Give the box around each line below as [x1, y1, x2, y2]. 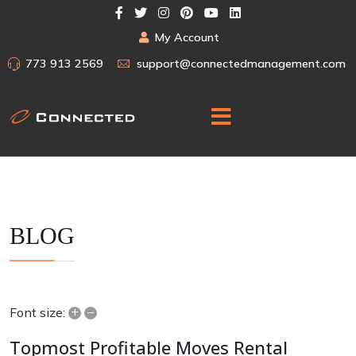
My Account [154, 30, 219, 44]
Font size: [10, 304, 65, 321]
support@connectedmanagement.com [137, 56, 346, 71]
